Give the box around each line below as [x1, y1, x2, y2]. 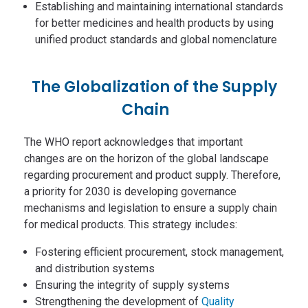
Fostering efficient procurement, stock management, [35, 245, 284, 258]
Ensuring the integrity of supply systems [35, 278, 230, 291]
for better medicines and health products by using [35, 16, 274, 30]
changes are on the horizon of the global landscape [24, 151, 269, 165]
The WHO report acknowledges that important [24, 135, 243, 148]
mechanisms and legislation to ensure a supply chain [24, 201, 277, 214]
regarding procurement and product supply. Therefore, [24, 168, 280, 181]
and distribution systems [35, 261, 155, 275]
